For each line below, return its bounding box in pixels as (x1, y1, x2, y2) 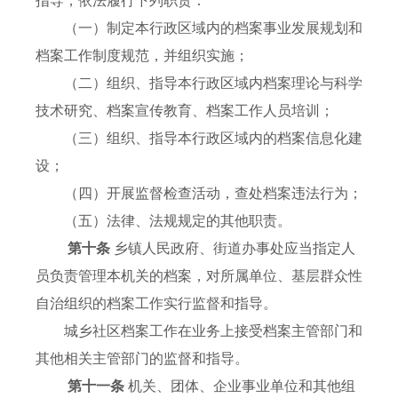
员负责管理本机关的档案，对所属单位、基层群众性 (36, 268, 362, 284)
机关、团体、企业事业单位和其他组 (128, 378, 355, 394)
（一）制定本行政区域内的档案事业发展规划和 (36, 20, 362, 36)
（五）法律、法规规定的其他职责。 (36, 213, 291, 229)
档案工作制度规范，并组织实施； (36, 48, 249, 64)
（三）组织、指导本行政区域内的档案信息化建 (36, 131, 362, 147)
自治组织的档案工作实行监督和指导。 (36, 296, 277, 312)
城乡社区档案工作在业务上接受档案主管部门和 (36, 323, 362, 339)
